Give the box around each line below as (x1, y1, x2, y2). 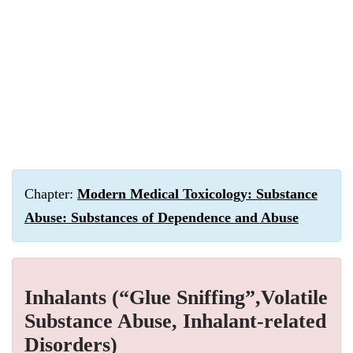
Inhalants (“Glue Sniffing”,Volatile (24, 286, 328, 309)
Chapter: (24, 186, 77, 202)
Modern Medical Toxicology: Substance (77, 186, 318, 202)
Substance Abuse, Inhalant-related (24, 310, 326, 333)
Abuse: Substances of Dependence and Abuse (24, 210, 299, 225)
